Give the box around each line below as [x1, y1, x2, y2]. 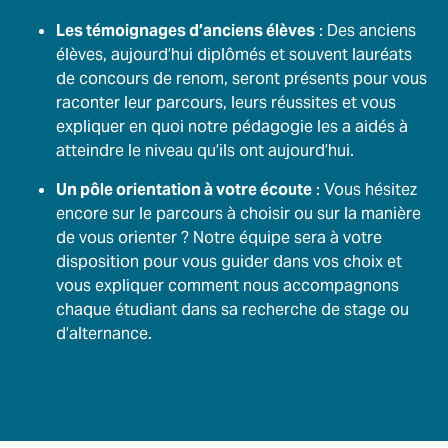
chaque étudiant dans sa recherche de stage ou [56, 299, 409, 320]
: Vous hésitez [312, 179, 417, 200]
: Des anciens [315, 20, 416, 41]
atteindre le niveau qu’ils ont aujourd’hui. [56, 140, 354, 161]
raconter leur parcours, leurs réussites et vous [56, 92, 396, 113]
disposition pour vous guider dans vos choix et [56, 251, 402, 272]
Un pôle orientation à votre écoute [56, 179, 312, 200]
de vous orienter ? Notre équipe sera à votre [56, 227, 382, 248]
